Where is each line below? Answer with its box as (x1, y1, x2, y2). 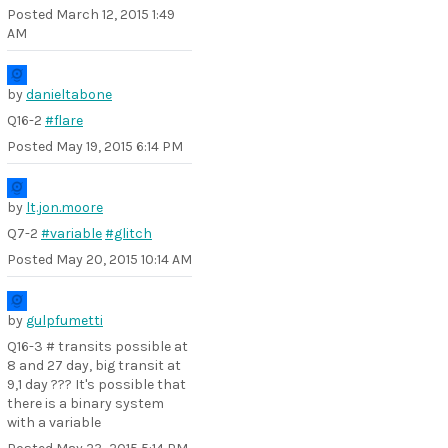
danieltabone (26, 86, 112, 103)
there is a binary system (7, 395, 164, 412)
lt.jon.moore (26, 199, 103, 216)
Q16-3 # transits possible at (7, 338, 188, 355)
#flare (45, 112, 83, 129)
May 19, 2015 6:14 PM (56, 138, 183, 155)
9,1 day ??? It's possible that (7, 376, 186, 393)
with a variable (7, 414, 101, 431)
